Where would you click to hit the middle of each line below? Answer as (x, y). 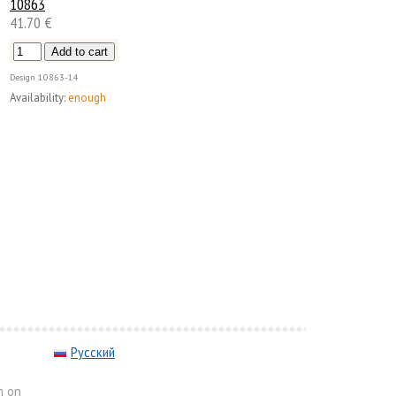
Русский (93, 352)
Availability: (38, 97)
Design (23, 78)
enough (87, 97)
